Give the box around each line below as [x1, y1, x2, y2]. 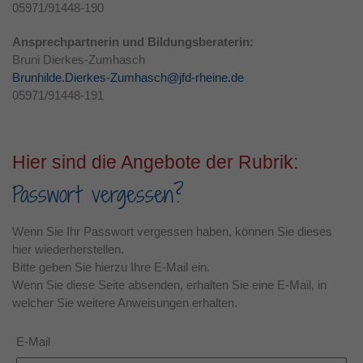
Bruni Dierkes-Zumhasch [12, 52, 145, 66]
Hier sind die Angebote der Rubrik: [12, 152, 298, 173]
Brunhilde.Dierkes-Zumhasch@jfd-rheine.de [12, 70, 244, 84]
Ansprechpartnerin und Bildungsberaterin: [12, 34, 254, 49]
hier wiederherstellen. [12, 241, 124, 256]
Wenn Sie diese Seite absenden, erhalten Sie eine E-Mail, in [12, 277, 327, 292]
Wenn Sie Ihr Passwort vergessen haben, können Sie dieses [12, 224, 332, 238]
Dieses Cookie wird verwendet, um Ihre [112, 52, 313, 66]
